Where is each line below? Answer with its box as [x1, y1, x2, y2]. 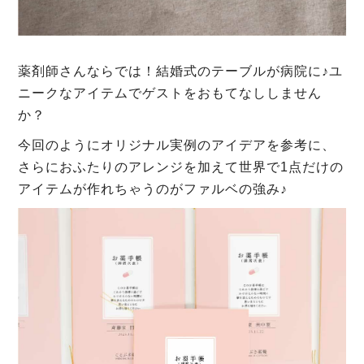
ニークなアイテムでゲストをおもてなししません [18, 85, 323, 100]
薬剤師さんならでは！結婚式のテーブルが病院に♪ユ [18, 63, 344, 78]
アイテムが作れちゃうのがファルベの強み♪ [18, 181, 288, 196]
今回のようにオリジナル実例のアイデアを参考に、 [18, 137, 336, 152]
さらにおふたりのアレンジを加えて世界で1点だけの [18, 159, 344, 174]
